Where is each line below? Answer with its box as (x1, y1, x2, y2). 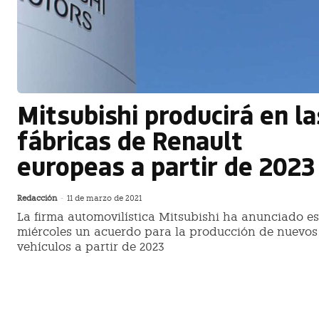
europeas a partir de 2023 (17, 149, 315, 183)
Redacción (17, 194, 57, 204)
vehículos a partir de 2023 (17, 240, 164, 254)
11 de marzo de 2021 (67, 194, 142, 204)
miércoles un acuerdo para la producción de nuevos (17, 225, 318, 239)
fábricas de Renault (17, 123, 243, 157)
